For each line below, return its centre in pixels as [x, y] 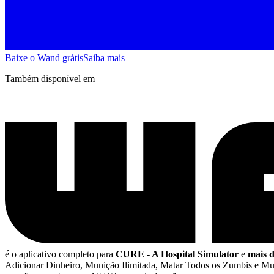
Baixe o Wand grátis [44, 57]
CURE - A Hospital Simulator [177, 254]
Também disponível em [50, 78]
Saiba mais [104, 57]
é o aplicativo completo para [60, 254]
